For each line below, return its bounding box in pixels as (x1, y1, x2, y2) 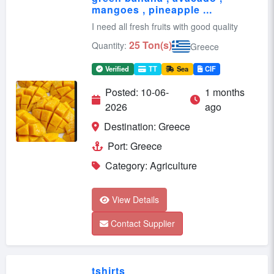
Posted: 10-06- (105, 84, 169, 99)
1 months (204, 84, 245, 99)
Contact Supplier (111, 217, 175, 229)
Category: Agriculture (105, 158, 197, 172)
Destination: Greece (104, 119, 190, 133)
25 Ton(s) (129, 37, 172, 52)
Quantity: (92, 39, 127, 51)
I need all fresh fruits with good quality (92, 20, 238, 32)
